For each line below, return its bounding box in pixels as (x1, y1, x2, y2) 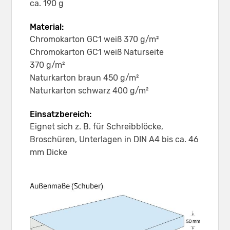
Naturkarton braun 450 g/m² (30, 72, 139, 83)
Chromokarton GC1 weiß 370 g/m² (30, 34, 159, 44)
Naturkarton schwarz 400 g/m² (30, 85, 148, 95)
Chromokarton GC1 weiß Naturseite (30, 47, 164, 57)
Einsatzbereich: (30, 109, 91, 119)
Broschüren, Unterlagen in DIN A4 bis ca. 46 (30, 134, 199, 144)
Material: (30, 22, 64, 32)
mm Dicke (30, 147, 67, 157)
